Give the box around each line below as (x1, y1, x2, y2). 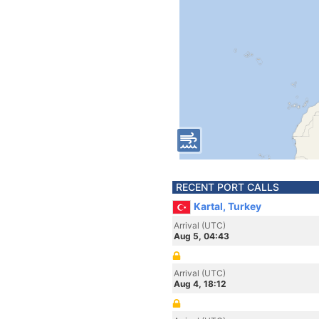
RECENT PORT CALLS (176, 181, 279, 193)
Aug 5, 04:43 (174, 231, 229, 241)
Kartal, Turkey (194, 200, 261, 212)
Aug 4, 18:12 (174, 278, 226, 289)
